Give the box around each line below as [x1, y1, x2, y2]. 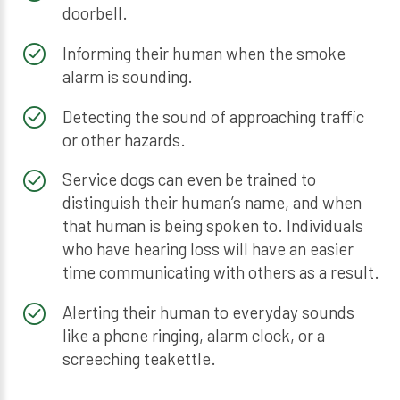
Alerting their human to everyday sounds [62, 302, 354, 323]
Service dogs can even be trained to [62, 169, 316, 190]
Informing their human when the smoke [62, 42, 346, 63]
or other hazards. [62, 129, 186, 150]
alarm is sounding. [62, 65, 193, 87]
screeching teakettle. [62, 348, 216, 370]
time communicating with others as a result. [62, 262, 379, 283]
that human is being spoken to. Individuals [62, 215, 363, 237]
